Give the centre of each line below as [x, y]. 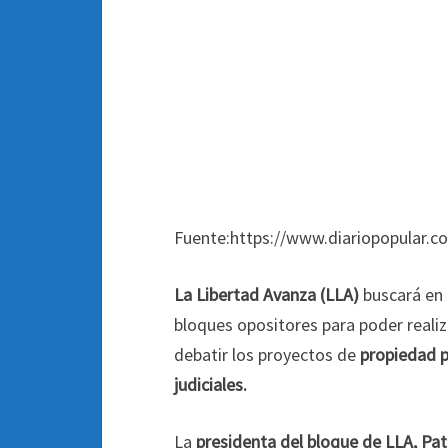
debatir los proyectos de [267, 354]
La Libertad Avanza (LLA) [266, 294]
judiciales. [210, 384]
